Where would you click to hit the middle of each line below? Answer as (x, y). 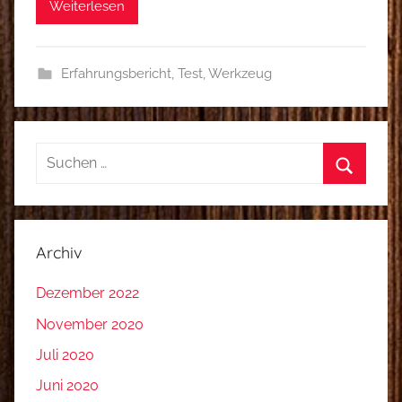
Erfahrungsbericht (116, 74)
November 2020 (90, 324)
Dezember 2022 (87, 293)
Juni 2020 (67, 386)
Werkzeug (240, 74)
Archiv (59, 253)
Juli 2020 (65, 355)
